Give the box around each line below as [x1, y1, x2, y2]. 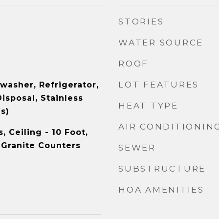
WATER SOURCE [118, 38, 203, 47]
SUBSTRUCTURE [118, 164, 206, 174]
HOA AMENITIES [118, 185, 204, 195]
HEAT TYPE [118, 101, 178, 110]
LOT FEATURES [118, 80, 199, 89]
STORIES [118, 17, 164, 26]
